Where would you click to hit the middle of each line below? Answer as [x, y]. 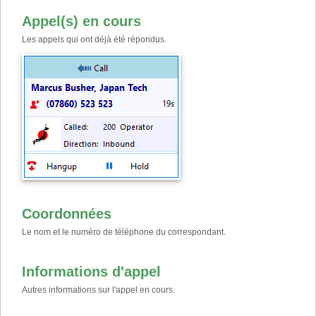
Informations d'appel [91, 271]
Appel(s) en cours [81, 21]
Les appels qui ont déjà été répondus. [94, 39]
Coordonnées [67, 213]
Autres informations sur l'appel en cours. [98, 290]
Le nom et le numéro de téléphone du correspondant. [124, 232]
